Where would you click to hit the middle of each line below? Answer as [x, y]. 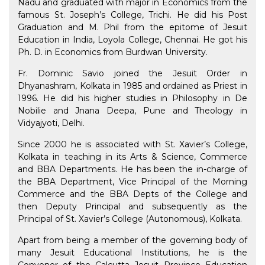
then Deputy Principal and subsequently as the [132, 207]
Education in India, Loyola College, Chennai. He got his [132, 40]
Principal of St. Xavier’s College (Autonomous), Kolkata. [130, 219]
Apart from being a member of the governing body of [132, 240]
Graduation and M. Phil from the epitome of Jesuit [132, 28]
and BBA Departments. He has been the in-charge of [132, 169]
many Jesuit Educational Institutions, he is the [132, 253]
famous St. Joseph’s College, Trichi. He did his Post [132, 15]
